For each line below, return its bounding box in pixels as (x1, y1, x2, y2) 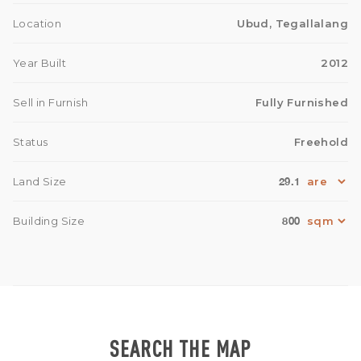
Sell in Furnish (13, 96, 88, 110)
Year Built (13, 56, 66, 70)
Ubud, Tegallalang (237, 17, 348, 31)
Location (13, 17, 62, 31)
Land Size (13, 175, 67, 189)
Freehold (293, 135, 348, 149)
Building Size (13, 214, 85, 228)
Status (13, 135, 48, 149)
